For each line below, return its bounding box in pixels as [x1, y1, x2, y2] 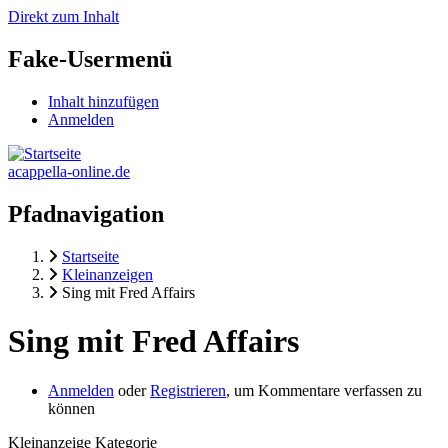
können [48, 399, 95, 417]
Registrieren [150, 381, 226, 399]
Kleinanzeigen [62, 265, 153, 283]
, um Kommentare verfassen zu [226, 381, 422, 399]
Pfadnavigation [8, 200, 164, 227]
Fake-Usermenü [8, 45, 172, 72]
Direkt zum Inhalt [8, 8, 119, 25]
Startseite [62, 247, 119, 265]
